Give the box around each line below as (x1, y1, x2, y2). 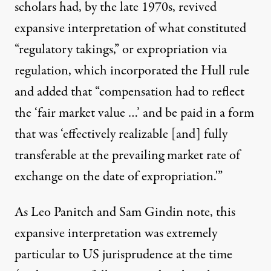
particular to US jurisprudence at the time (15, 244, 232, 264)
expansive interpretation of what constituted (15, 18, 246, 38)
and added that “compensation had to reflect (15, 82, 244, 102)
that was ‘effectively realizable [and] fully (15, 124, 227, 144)
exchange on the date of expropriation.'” (15, 166, 223, 186)
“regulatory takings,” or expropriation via (15, 39, 227, 59)
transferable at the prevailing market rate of (15, 145, 240, 165)
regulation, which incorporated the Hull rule (15, 60, 249, 80)
